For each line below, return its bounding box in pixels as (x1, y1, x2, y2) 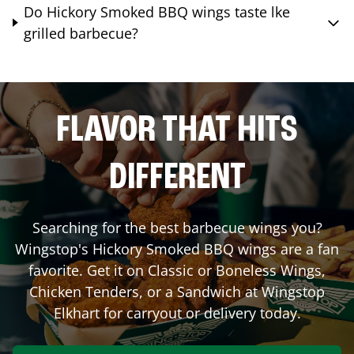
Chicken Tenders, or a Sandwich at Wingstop (29, 281, 325, 301)
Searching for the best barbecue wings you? (32, 217, 322, 237)
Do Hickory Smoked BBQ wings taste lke (24, 2, 291, 21)
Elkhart (53, 303, 100, 322)
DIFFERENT (108, 159, 246, 198)
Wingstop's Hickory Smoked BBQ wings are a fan (15, 239, 339, 258)
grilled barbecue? (24, 23, 139, 43)
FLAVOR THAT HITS (56, 111, 298, 150)
